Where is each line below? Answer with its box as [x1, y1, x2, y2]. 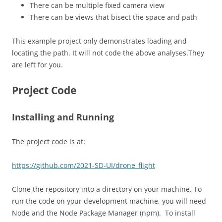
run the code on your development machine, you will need [12, 196, 206, 206]
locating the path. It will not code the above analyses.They [12, 48, 204, 57]
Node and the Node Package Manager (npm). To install [12, 208, 195, 218]
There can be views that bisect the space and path [30, 12, 197, 22]
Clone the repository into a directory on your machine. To [12, 184, 202, 194]
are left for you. [12, 60, 65, 69]
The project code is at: [12, 137, 85, 146]
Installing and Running [12, 111, 114, 123]
